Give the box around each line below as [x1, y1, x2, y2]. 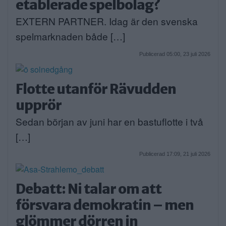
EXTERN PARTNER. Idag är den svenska [16, 14, 198, 28]
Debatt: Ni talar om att [16, 180, 161, 197]
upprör [16, 96, 62, 114]
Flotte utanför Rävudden [16, 80, 176, 97]
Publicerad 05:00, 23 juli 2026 [139, 50, 210, 57]
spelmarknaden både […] [16, 29, 125, 43]
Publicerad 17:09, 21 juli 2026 [139, 150, 210, 157]
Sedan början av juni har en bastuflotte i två [16, 114, 203, 128]
